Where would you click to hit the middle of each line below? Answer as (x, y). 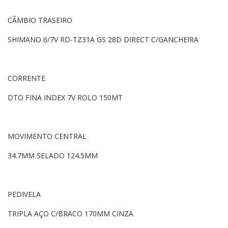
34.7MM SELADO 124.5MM (53, 155)
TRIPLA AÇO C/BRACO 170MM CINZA (70, 213)
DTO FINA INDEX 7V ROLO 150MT (65, 97)
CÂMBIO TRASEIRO (40, 20)
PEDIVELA (24, 194)
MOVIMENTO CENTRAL (47, 136)
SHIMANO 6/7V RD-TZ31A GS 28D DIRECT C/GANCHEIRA (103, 39)
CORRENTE (26, 78)
